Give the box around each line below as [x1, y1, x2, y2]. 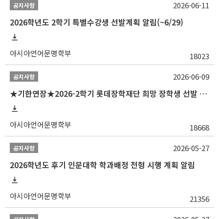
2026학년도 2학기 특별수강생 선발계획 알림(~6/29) [10, 16, 183, 28]
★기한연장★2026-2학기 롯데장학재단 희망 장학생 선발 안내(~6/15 [199, 88, 207, 99]
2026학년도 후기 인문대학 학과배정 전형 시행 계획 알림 [10, 159, 195, 171]
